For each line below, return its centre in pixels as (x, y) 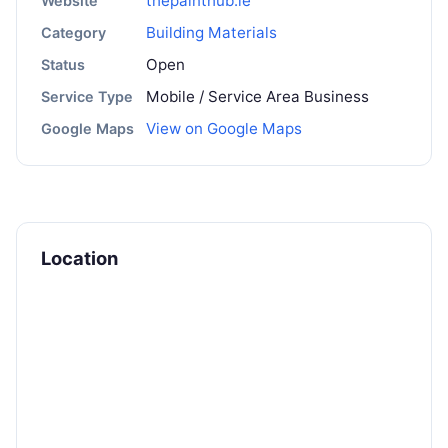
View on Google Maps (224, 129)
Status (63, 65)
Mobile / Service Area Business (257, 97)
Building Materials (211, 33)
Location (79, 258)
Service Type (87, 97)
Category (73, 33)
